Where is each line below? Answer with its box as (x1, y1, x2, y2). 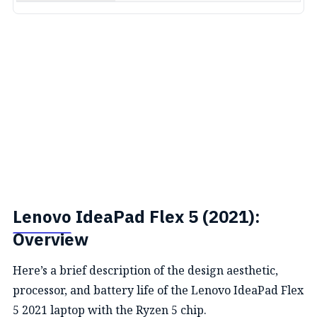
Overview (13, 226, 88, 255)
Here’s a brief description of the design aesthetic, (13, 263, 278, 278)
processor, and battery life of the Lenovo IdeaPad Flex (13, 282, 304, 298)
